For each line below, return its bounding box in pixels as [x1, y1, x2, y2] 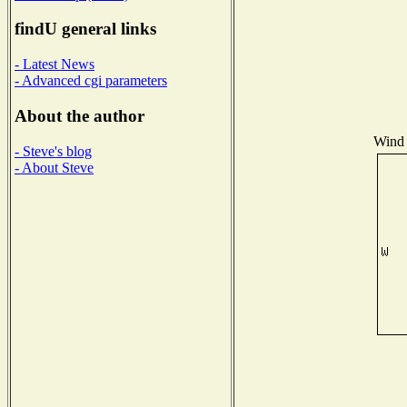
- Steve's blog [15, 143, 92, 159]
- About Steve [15, 159, 94, 175]
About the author [15, 105, 144, 125]
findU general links [15, 19, 156, 39]
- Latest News [15, 56, 94, 73]
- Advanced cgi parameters [15, 73, 167, 89]
